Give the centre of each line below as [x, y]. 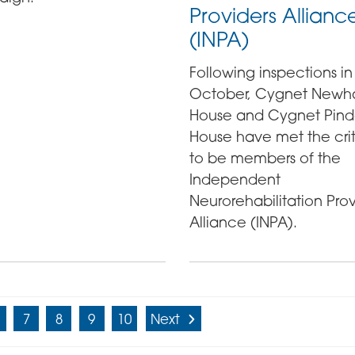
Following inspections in [271, 72]
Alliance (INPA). [243, 222]
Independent [235, 179]
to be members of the [265, 158]
